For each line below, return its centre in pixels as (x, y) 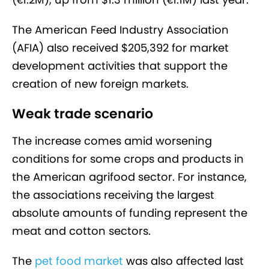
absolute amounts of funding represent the (130, 213)
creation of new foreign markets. (100, 84)
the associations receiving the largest (113, 195)
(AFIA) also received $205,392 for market (120, 48)
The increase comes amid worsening (112, 141)
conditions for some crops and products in (128, 159)
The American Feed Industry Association (120, 30)
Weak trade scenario (83, 114)
